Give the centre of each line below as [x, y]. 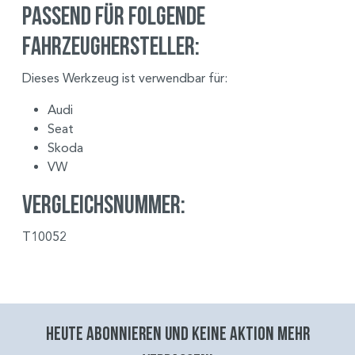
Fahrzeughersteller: [111, 45]
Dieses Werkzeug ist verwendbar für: [125, 78]
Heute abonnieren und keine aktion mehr [177, 333]
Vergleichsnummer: [104, 204]
